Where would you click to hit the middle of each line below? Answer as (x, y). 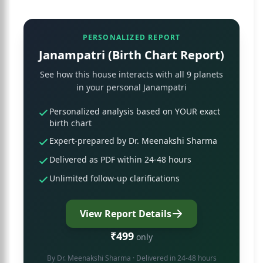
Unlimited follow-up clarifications (114, 178)
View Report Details (126, 214)
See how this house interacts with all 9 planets (131, 74)
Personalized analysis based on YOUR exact (135, 111)
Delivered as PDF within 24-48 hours (120, 159)
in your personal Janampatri (131, 87)
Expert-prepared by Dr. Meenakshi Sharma (133, 141)
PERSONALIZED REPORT (131, 37)
